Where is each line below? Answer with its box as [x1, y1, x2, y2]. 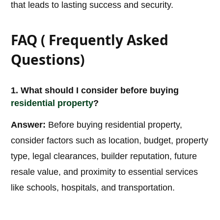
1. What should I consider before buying [11, 85, 179, 96]
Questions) [11, 50, 85, 69]
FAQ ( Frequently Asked [11, 30, 169, 50]
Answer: [11, 120, 46, 130]
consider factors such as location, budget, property [11, 136, 209, 146]
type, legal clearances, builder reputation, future [11, 151, 197, 162]
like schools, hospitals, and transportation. [11, 183, 175, 193]
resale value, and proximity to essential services [11, 167, 198, 177]
